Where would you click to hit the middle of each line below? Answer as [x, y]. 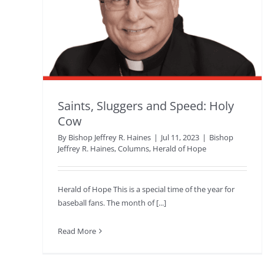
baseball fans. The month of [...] [112, 202]
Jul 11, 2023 [180, 137]
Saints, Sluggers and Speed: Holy [146, 105]
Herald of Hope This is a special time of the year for [146, 189]
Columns [133, 148]
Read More [77, 231]
